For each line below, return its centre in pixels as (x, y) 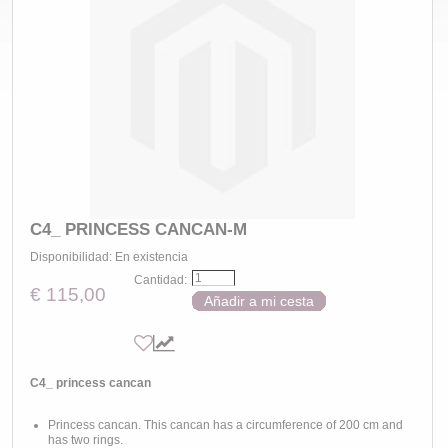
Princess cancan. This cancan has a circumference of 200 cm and (225, 425)
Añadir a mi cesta (259, 301)
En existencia (151, 257)
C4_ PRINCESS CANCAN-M (138, 229)
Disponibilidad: (72, 257)
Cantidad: (160, 280)
